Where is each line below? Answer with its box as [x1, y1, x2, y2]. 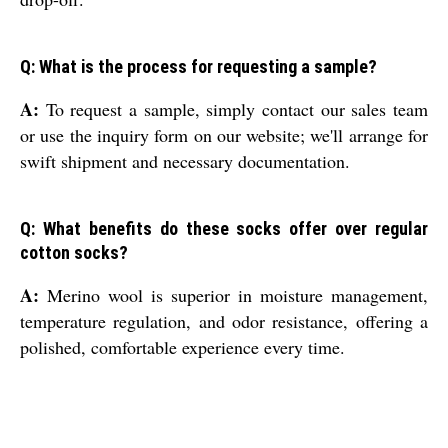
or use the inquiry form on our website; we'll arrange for [20, 123, 428, 148]
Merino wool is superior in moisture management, [39, 283, 428, 308]
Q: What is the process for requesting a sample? [20, 56, 377, 78]
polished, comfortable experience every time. [20, 335, 345, 360]
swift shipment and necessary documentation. [20, 149, 350, 174]
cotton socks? [20, 242, 128, 264]
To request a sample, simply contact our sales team [39, 97, 428, 122]
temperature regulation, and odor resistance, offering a [20, 309, 428, 334]
